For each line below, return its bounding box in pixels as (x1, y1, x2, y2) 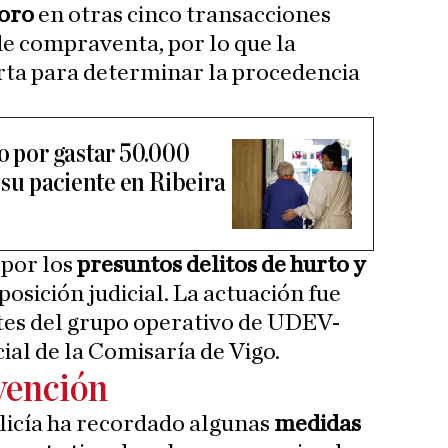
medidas (274, 412, 361, 437)
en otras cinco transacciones (38, 3, 331, 28)
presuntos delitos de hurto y (77, 253, 365, 278)
